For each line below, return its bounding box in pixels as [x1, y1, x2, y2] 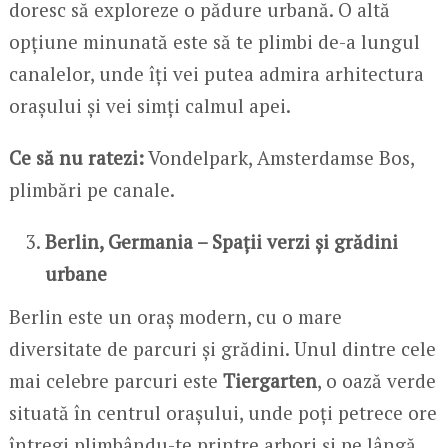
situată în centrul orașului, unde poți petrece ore [8, 400, 437, 426]
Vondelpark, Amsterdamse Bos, [143, 145, 414, 171]
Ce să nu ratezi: [8, 145, 144, 171]
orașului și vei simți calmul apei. [8, 93, 291, 119]
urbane [45, 261, 108, 287]
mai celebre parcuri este [8, 368, 223, 394]
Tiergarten [222, 368, 317, 394]
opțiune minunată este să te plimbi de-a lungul [8, 29, 420, 55]
